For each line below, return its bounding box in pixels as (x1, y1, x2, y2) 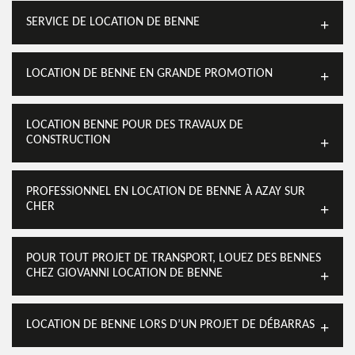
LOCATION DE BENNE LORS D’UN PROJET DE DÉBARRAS (26, 319, 315, 331)
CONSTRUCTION (26, 134, 110, 147)
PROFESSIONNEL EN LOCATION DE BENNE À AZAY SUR (26, 185, 305, 198)
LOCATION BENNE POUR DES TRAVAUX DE (26, 119, 243, 132)
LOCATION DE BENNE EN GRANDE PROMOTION (26, 67, 273, 80)
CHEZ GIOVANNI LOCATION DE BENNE (26, 267, 223, 280)
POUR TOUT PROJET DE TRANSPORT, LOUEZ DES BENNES (26, 252, 321, 265)
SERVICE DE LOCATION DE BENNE (26, 16, 200, 29)
